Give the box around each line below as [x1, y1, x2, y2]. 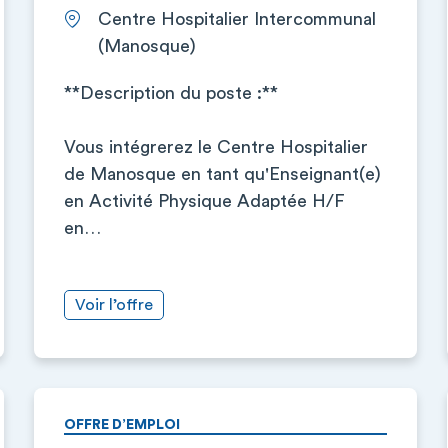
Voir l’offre [74, 297, 153, 313]
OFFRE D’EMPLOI [63, 418, 180, 432]
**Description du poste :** [63, 84, 278, 102]
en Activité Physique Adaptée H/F [63, 192, 345, 210]
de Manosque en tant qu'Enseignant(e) [63, 165, 381, 183]
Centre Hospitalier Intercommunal [97, 10, 376, 28]
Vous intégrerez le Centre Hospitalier [63, 138, 368, 156]
